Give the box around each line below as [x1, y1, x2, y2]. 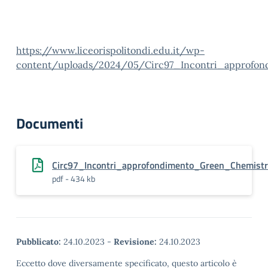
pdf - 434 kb [52, 172, 95, 185]
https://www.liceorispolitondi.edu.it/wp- [16, 44, 205, 56]
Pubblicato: [16, 236, 61, 247]
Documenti [16, 112, 83, 134]
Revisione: [114, 236, 157, 247]
